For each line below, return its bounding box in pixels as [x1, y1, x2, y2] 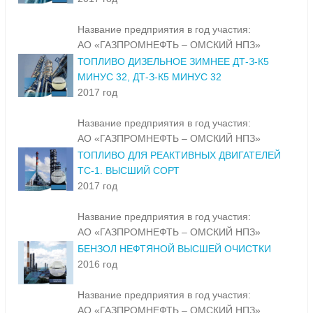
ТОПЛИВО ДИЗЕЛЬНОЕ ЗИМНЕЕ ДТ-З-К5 [78, 56, 269, 68]
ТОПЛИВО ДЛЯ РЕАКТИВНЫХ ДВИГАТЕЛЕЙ [78, 150, 281, 161]
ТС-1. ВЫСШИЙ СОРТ [78, 165, 180, 177]
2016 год [78, 259, 117, 270]
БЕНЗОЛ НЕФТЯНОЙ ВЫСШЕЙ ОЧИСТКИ [78, 243, 271, 255]
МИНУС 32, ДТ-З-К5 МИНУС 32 [78, 71, 221, 83]
